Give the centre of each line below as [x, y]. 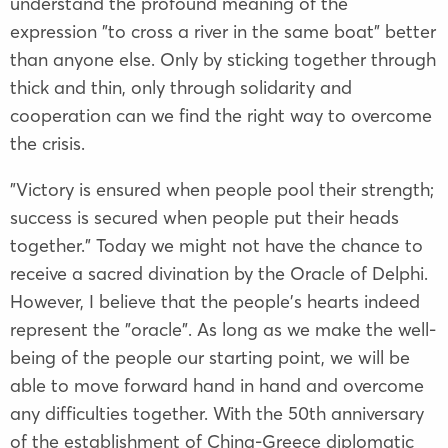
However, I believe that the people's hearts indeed [215, 301]
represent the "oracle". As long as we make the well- [223, 329]
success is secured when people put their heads [204, 217]
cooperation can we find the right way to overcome [221, 115]
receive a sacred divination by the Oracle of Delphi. [219, 273]
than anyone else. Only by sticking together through [223, 59]
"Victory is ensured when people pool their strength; [222, 189]
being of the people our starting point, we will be [210, 357]
